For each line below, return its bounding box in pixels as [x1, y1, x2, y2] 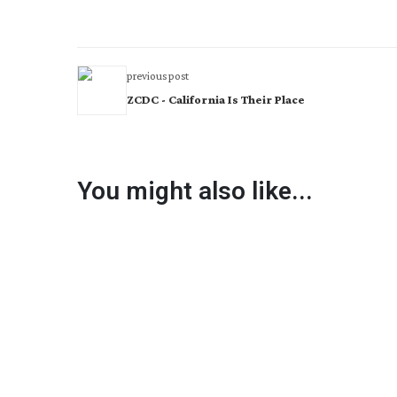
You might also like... [77, 176, 313, 206]
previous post [127, 69, 189, 82]
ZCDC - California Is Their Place [127, 92, 305, 106]
